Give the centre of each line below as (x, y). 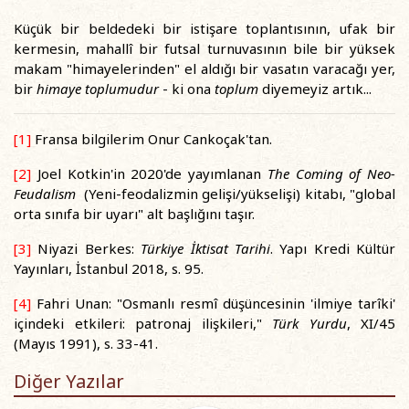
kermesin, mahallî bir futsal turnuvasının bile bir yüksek (204, 48)
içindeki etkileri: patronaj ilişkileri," (143, 323)
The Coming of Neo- (331, 173)
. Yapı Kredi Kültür (332, 248)
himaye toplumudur (98, 89)
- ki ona (187, 89)
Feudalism (45, 194)
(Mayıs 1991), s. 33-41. (86, 343)
